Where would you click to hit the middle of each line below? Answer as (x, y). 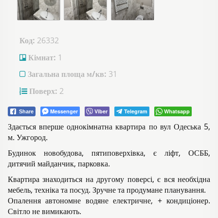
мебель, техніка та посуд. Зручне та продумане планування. (107, 190)
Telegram (136, 111)
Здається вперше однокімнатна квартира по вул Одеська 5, (109, 127)
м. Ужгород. (28, 137)
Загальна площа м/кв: (66, 74)
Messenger (64, 111)
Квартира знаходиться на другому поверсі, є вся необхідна (109, 179)
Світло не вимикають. (45, 211)
